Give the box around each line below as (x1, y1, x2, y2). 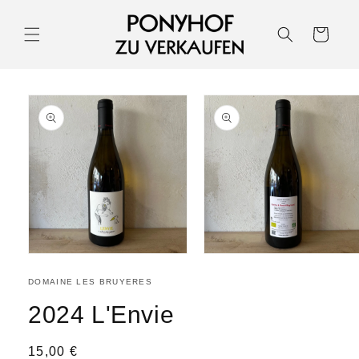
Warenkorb (289, 26, 350, 40)
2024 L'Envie (28, 301, 175, 328)
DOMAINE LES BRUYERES (28, 276, 152, 286)
